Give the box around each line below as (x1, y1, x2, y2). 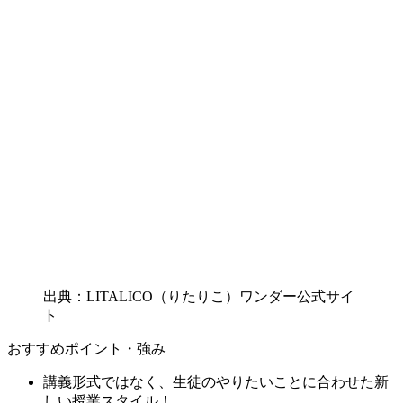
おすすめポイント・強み (7, 340, 166, 356)
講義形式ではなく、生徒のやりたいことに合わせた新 (43, 373, 389, 390)
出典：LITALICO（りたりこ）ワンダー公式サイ (43, 288, 354, 304)
